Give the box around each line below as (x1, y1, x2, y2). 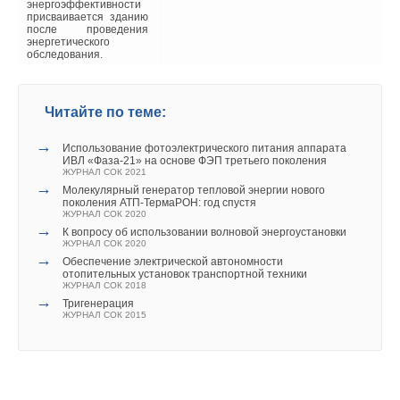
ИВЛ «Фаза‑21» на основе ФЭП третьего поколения (62, 154, 327, 168)
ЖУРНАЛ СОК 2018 (62, 280, 146, 291)
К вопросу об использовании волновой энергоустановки (62, 226, 346, 239)
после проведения (27, 23, 148, 37)
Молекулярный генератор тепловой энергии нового (62, 184, 325, 197)
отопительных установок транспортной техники (62, 268, 307, 281)
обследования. (27, 48, 103, 62)
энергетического (27, 36, 110, 49)
